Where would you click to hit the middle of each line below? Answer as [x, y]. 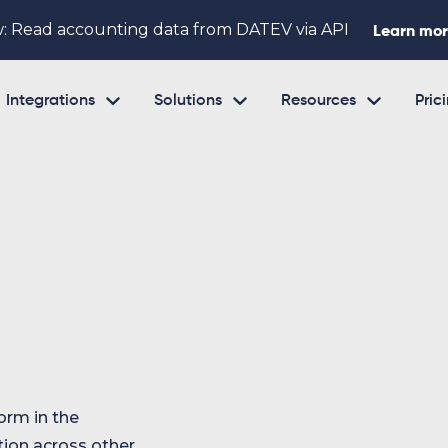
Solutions [188, 101]
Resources [318, 101]
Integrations [50, 101]
